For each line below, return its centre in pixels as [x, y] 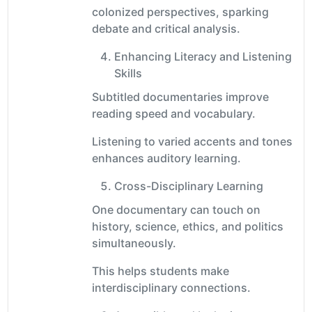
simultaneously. [134, 243]
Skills [128, 73]
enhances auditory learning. [166, 158]
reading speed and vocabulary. [174, 113]
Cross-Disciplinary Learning [189, 186]
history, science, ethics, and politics [188, 226]
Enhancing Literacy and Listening [203, 56]
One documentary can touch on [176, 209]
